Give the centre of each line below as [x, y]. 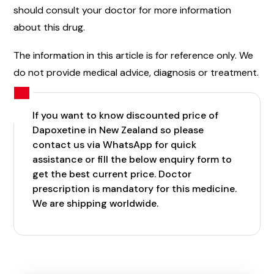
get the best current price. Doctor [112, 174]
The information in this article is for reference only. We [133, 55]
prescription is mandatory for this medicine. [135, 189]
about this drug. [49, 27]
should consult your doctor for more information [122, 10]
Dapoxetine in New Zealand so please [118, 130]
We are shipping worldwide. [95, 204]
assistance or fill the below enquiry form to [132, 160]
